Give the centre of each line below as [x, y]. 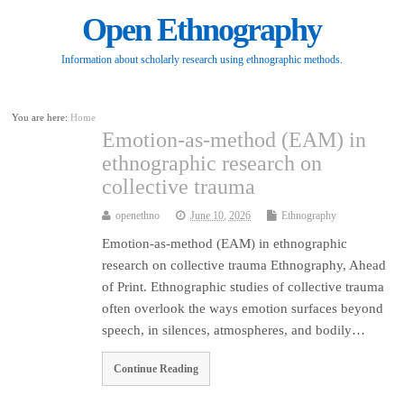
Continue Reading [156, 369]
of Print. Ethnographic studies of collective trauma [243, 287]
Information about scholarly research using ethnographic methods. [202, 60]
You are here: [41, 118]
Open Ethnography [202, 30]
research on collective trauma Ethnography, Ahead [244, 266]
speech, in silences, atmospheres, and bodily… [234, 331]
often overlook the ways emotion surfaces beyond [243, 309]
